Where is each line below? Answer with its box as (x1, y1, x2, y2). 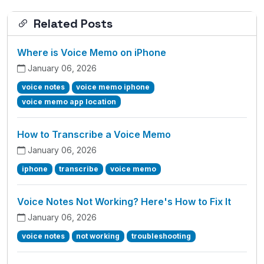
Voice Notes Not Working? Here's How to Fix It (17, 195, 231, 207)
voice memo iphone (76, 82, 150, 92)
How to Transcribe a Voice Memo (17, 128, 171, 140)
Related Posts (34, 16, 113, 32)
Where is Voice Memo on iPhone (17, 47, 166, 59)
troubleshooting (131, 231, 191, 240)
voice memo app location (21, 97, 116, 106)
